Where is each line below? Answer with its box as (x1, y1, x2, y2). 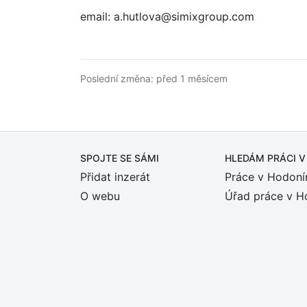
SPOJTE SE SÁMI (80, 152, 159, 164)
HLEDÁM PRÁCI (225, 152, 299, 164)
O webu (80, 189, 120, 203)
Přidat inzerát (80, 170, 150, 184)
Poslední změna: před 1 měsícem (80, 73, 228, 84)
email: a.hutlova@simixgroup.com (80, 10, 254, 23)
